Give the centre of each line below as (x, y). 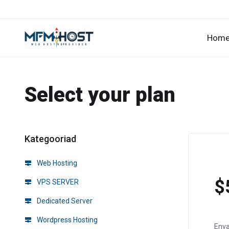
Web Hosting (56, 163)
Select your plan (100, 95)
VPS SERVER (57, 182)
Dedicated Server (64, 201)
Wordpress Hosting (66, 220)
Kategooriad (48, 139)
